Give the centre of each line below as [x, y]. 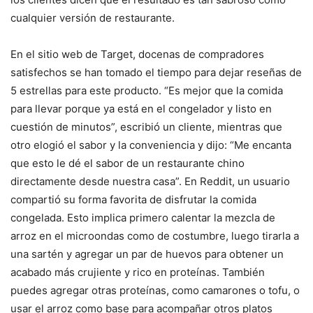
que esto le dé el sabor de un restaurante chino [128, 163]
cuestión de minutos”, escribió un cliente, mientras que [146, 127]
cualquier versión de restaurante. [93, 18]
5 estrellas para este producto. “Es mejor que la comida [147, 91]
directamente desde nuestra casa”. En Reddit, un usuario [150, 182]
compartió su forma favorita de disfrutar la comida [133, 200]
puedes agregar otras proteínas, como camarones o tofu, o [155, 291]
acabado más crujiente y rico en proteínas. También [138, 272]
